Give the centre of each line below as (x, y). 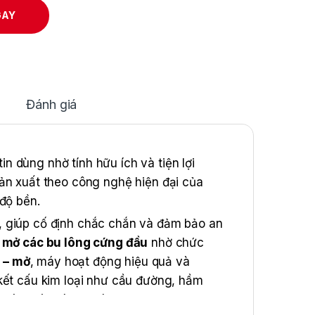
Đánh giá (52, 104)
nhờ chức (176, 243)
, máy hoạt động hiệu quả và (110, 262)
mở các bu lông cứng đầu (75, 243)
